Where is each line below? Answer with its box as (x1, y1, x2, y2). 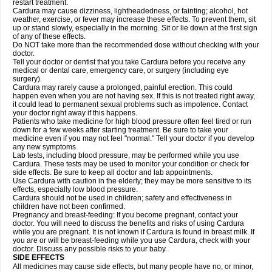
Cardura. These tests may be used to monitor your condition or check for (13, 160, 249, 168)
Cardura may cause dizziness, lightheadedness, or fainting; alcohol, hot (13, 7, 248, 15)
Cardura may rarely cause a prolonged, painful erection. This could (13, 83, 233, 92)
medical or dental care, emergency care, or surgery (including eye (13, 66, 229, 75)
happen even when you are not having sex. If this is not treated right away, (13, 92, 255, 100)
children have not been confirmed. (13, 202, 125, 211)
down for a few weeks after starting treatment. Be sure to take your (13, 126, 228, 134)
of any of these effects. (13, 32, 86, 41)
